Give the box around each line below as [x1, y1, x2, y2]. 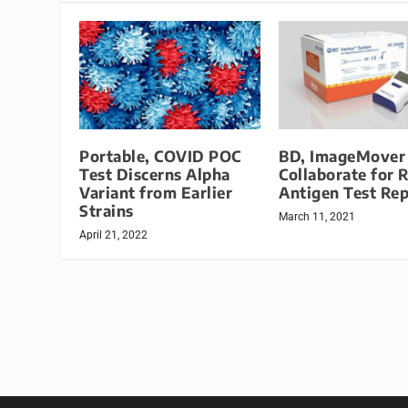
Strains [79, 201, 134, 221]
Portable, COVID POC [79, 147, 241, 167]
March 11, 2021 [279, 210, 355, 224]
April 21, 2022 [79, 229, 148, 242]
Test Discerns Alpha [79, 165, 230, 185]
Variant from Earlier [79, 183, 233, 203]
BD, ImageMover [279, 147, 405, 167]
